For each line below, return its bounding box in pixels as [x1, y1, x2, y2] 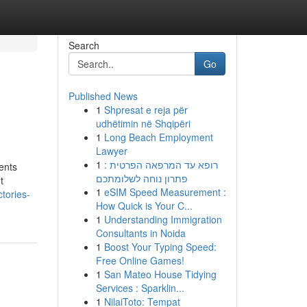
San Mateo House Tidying [103, 267, 217, 281]
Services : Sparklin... [95, 281, 184, 295]
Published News [68, 89, 138, 103]
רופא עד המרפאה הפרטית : [103, 158, 218, 171]
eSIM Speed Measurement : [103, 185, 226, 199]
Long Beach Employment [103, 130, 213, 144]
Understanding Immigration [103, 212, 222, 226]
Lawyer [95, 144, 127, 158]
